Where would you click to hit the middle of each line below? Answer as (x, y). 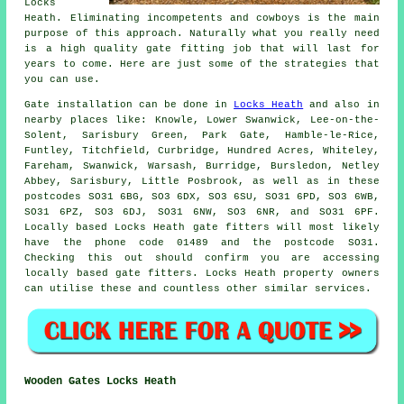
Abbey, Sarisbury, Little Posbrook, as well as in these (202, 182)
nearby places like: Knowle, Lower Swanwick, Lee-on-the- (202, 120)
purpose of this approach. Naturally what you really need (202, 34)
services (340, 289)
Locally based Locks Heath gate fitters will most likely (202, 228)
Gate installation (78, 105)
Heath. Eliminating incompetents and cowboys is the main (202, 18)
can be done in (183, 105)
